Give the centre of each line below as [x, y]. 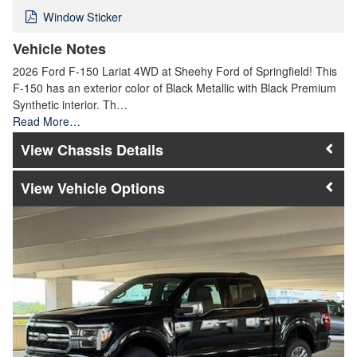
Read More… [47, 121]
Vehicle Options [111, 188]
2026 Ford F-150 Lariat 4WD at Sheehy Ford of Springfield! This [175, 71]
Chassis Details [110, 149]
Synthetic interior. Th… [70, 104]
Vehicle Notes [59, 48]
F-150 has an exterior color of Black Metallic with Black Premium [175, 87]
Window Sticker [82, 16]
